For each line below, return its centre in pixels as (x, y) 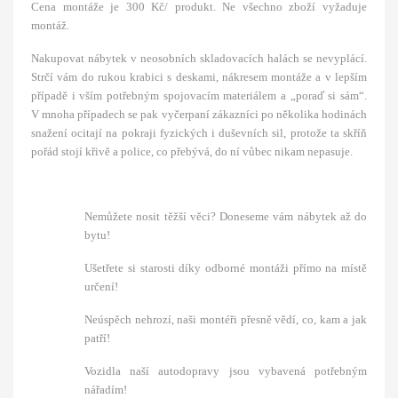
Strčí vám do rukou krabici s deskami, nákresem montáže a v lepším (199, 77)
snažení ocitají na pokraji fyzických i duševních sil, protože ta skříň (199, 133)
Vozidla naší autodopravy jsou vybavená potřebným (226, 371)
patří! (97, 338)
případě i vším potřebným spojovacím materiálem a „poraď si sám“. (199, 96)
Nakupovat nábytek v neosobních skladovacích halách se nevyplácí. (199, 59)
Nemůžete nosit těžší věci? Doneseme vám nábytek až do (226, 217)
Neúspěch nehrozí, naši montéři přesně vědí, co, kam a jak (226, 320)
